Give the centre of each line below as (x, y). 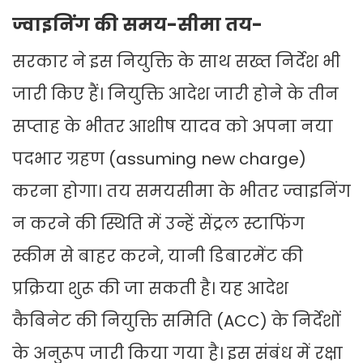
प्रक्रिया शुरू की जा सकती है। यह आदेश (150, 289)
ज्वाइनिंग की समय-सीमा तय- (137, 25)
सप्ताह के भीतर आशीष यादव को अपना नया (173, 127)
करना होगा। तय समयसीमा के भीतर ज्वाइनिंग (181, 192)
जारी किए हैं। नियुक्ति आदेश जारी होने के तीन (175, 94)
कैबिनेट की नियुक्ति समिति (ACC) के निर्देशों (177, 321)
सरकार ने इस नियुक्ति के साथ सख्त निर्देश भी (176, 62)
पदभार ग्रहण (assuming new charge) (159, 159)
